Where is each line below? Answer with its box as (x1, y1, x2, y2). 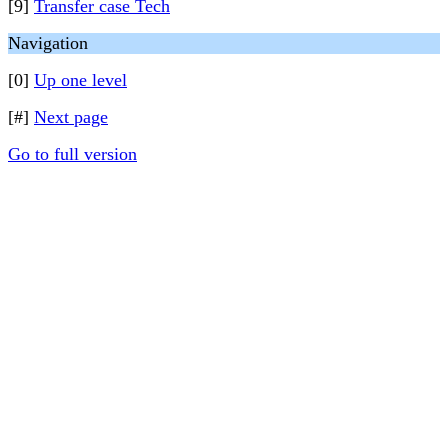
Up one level (34, 70, 127, 90)
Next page (34, 107, 108, 127)
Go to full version (8, 144, 137, 164)
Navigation (8, 33, 88, 53)
